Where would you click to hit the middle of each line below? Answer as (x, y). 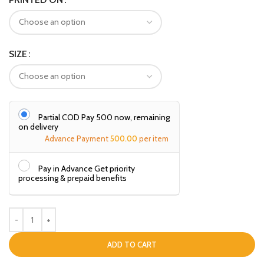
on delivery (38, 126)
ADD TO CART (132, 244)
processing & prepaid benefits (72, 178)
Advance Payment (77, 138)
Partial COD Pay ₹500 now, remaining (104, 117)
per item (154, 138)
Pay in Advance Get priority (87, 168)
